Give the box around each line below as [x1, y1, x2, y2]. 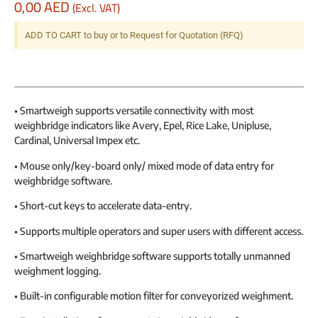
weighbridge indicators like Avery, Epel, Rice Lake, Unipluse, [14, 119, 271, 132]
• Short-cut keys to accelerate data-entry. [14, 199, 192, 212]
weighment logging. [14, 265, 101, 278]
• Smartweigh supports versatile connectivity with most [14, 104, 253, 117]
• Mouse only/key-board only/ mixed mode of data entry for [14, 159, 274, 172]
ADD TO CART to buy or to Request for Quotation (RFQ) [25, 30, 243, 41]
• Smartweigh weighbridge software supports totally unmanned [14, 250, 290, 263]
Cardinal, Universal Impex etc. [14, 134, 140, 147]
